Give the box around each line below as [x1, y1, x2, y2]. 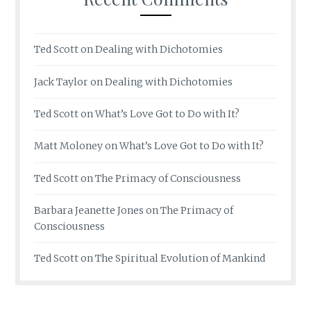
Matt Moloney [34, 140, 103, 153]
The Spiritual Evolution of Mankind [95, 252, 266, 265]
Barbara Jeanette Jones [34, 204, 144, 217]
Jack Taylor [34, 75, 89, 88]
